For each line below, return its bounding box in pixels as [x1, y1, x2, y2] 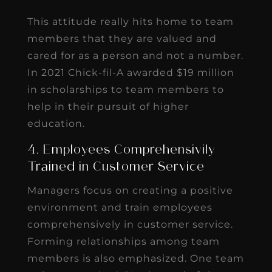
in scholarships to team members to [27, 83, 224, 95]
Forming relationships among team [27, 235, 220, 247]
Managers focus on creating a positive [27, 184, 233, 196]
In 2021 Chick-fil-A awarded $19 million [27, 66, 234, 78]
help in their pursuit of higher [27, 100, 189, 112]
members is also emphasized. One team [27, 252, 244, 264]
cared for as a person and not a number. [27, 49, 243, 61]
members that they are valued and [27, 32, 217, 44]
